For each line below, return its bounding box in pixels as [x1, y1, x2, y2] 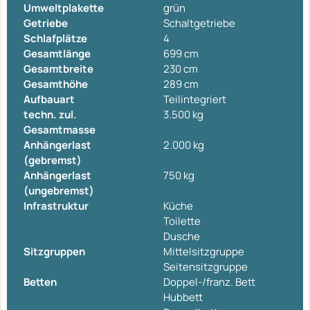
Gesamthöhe [24, 77, 88, 92]
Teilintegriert [163, 92, 226, 107]
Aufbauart [24, 92, 75, 107]
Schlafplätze [24, 31, 87, 46]
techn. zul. [24, 107, 77, 122]
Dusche [163, 229, 200, 244]
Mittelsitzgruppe [163, 244, 244, 259]
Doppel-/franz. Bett [163, 275, 255, 290]
